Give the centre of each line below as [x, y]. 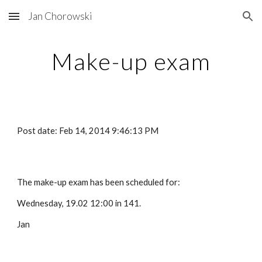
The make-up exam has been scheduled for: [99, 182]
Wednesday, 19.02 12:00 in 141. [79, 203]
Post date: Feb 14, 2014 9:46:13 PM [88, 131]
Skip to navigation [216, 22]
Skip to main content [51, 22]
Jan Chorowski [60, 16]
